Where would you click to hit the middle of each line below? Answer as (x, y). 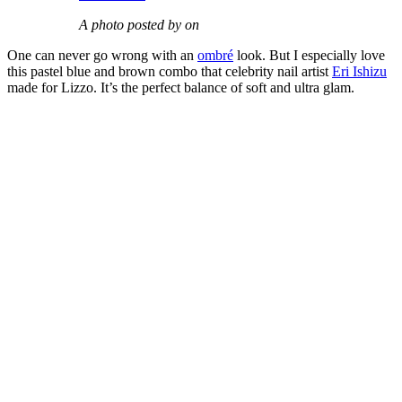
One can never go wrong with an (102, 56)
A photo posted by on (139, 25)
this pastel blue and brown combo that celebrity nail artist (170, 72)
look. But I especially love (309, 56)
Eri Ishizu (359, 72)
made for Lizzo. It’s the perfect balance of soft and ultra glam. (181, 88)
